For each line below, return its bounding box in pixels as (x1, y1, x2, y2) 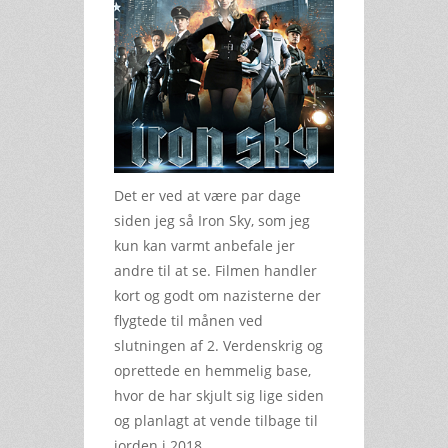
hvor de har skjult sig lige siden (114, 385, 324, 405)
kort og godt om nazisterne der (114, 285, 321, 305)
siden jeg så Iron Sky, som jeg (114, 210, 310, 230)
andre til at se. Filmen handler (114, 260, 317, 280)
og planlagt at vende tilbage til (114, 410, 318, 430)
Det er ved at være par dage (114, 185, 301, 205)
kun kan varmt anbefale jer (114, 235, 295, 255)
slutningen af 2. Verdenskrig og (114, 335, 323, 355)
